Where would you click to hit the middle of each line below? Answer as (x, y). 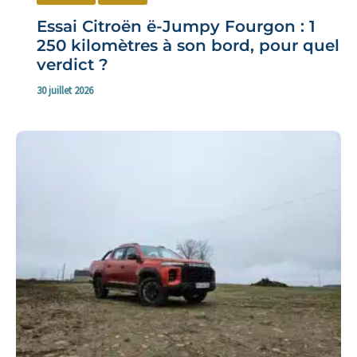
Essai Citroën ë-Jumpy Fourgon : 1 (176, 26)
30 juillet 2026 (65, 90)
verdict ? (72, 64)
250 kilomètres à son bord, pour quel (188, 45)
